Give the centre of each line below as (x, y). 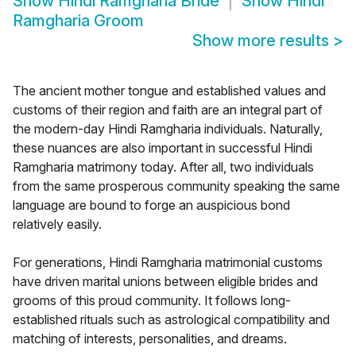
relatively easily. (57, 224)
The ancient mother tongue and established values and (169, 91)
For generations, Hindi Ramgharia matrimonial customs (168, 263)
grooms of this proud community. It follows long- (152, 301)
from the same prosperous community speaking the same (176, 186)
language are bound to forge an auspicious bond (151, 205)
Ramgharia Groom (78, 21)
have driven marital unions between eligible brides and (165, 282)
